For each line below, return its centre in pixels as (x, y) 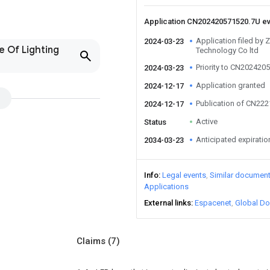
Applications (166, 187)
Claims (92, 241)
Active (207, 121)
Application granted (231, 85)
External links (168, 203)
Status (155, 122)
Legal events (184, 175)
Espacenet (213, 203)
